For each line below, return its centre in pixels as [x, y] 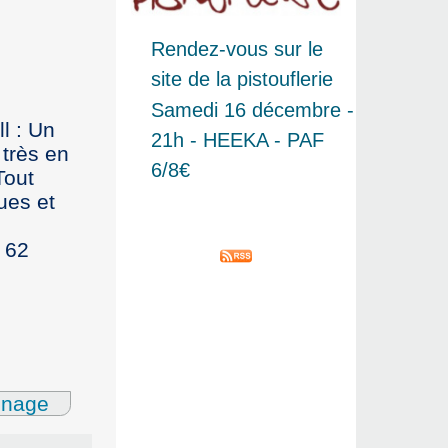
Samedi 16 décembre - [252, 110]
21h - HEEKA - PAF [237, 140]
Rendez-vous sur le [237, 49]
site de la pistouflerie [242, 79]
